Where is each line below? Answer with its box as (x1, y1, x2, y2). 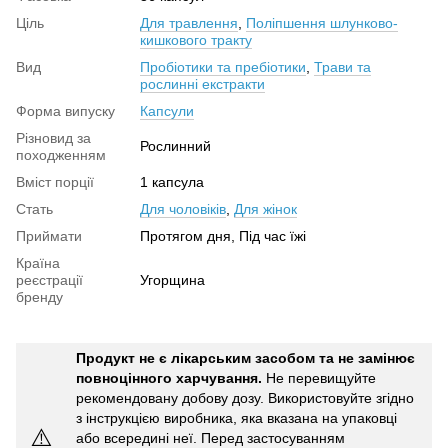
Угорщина (140, 272, 205, 289)
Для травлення (140, 15, 238, 32)
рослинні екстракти (140, 76, 265, 93)
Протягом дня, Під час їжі (140, 228, 306, 245)
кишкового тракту (140, 32, 252, 49)
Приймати (16, 228, 82, 245)
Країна (16, 255, 60, 272)
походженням (16, 147, 106, 164)
